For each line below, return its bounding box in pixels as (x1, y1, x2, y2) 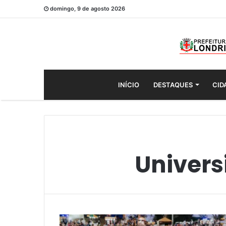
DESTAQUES (153, 81, 193, 89)
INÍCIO (118, 81, 139, 89)
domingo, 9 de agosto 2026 (50, 5, 125, 12)
